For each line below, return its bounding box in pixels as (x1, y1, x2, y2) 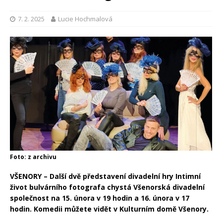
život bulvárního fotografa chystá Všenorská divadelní (10, 182, 205, 192)
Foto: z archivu (10, 152, 56, 161)
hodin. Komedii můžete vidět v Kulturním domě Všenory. (10, 204, 211, 214)
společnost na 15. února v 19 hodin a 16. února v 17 (10, 193, 189, 203)
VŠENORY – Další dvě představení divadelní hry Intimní (10, 171, 201, 181)
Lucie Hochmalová (58, 14, 112, 24)
